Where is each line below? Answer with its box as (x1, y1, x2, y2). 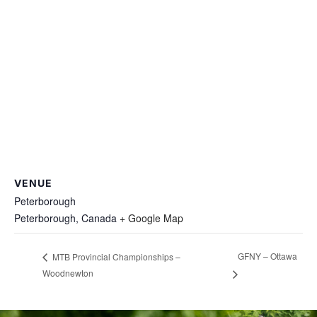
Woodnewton (42, 267, 93, 279)
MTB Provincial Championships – (50, 250, 180, 263)
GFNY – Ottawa (238, 250, 298, 263)
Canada (81, 211, 117, 225)
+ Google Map (120, 211, 183, 225)
